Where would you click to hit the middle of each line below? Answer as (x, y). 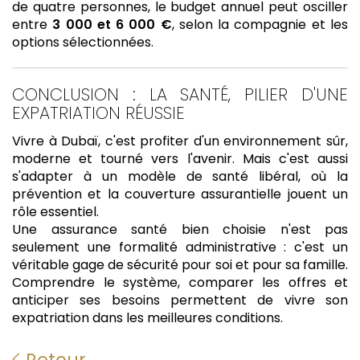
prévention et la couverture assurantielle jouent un (180, 194)
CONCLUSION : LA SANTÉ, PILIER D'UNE (180, 95)
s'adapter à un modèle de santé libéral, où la (180, 176)
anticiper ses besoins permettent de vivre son (180, 300)
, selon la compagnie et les (260, 25)
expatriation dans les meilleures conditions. (147, 317)
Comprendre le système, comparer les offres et (180, 282)
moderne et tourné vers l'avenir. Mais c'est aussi (180, 158)
